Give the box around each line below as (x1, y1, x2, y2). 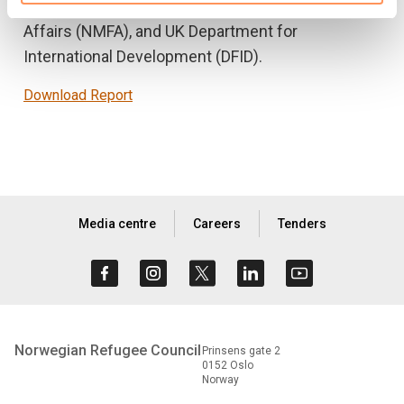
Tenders (277, 216, 326, 232)
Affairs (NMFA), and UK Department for (23, 22, 298, 41)
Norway (202, 373, 239, 387)
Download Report (23, 87, 133, 105)
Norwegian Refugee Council (14, 342, 201, 360)
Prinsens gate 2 (202, 344, 280, 358)
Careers (192, 216, 241, 232)
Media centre (78, 216, 156, 232)
